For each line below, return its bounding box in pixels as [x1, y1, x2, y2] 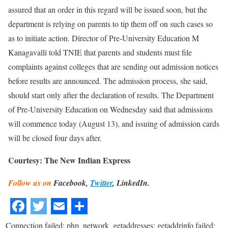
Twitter [90, 177, 112, 188]
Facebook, [51, 177, 90, 188]
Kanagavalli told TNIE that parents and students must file [8, 46, 192, 58]
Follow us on [8, 177, 51, 188]
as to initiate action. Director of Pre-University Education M [8, 32, 199, 43]
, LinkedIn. [112, 177, 150, 188]
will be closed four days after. [8, 132, 102, 143]
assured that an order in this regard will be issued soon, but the [8, 4, 207, 15]
